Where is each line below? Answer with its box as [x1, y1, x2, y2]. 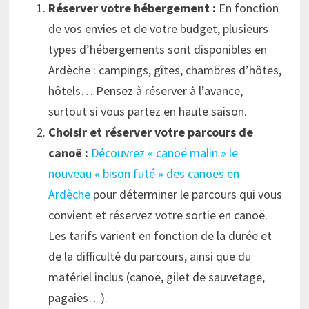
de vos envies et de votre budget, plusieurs [48, 21, 269, 37]
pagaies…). [48, 290, 108, 306]
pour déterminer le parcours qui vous [90, 186, 283, 203]
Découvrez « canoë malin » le [91, 145, 239, 161]
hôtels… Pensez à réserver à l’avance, [48, 83, 243, 99]
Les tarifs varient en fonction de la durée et [48, 228, 272, 244]
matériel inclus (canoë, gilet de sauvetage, [48, 269, 266, 286]
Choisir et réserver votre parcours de [48, 124, 254, 141]
